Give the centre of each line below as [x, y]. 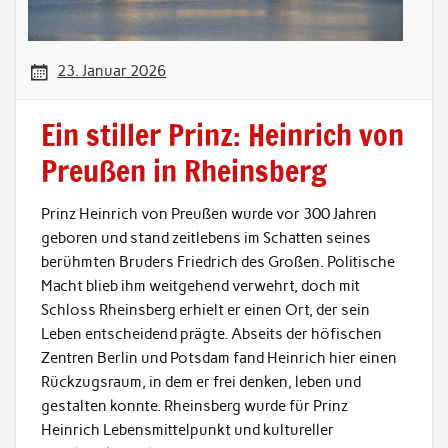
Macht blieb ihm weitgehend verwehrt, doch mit [200, 285]
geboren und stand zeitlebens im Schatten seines [205, 237]
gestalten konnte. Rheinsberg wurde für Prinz [194, 405]
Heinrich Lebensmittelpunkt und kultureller [187, 429]
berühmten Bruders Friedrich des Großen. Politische [217, 261]
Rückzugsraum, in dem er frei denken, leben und [200, 381]
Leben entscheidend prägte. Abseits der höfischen [211, 333]
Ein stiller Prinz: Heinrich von [222, 135]
